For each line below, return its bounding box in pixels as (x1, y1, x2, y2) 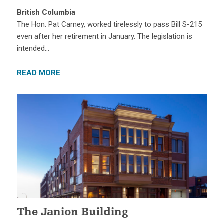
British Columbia (16, 7, 75, 17)
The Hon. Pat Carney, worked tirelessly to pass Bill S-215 (16, 19, 202, 29)
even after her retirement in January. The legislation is (16, 31, 192, 41)
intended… (16, 43, 49, 53)
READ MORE (16, 68, 60, 77)
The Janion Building (16, 207, 128, 219)
